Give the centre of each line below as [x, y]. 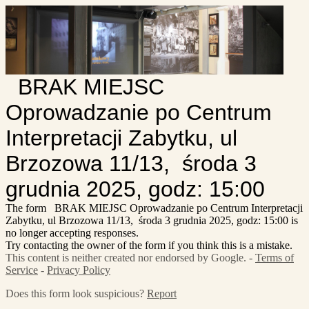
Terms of [275, 258]
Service [22, 270]
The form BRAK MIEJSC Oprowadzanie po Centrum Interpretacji [154, 208]
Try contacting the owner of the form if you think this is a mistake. [149, 246]
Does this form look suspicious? [76, 294]
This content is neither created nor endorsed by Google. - [130, 258]
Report [162, 294]
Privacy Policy [79, 270]
